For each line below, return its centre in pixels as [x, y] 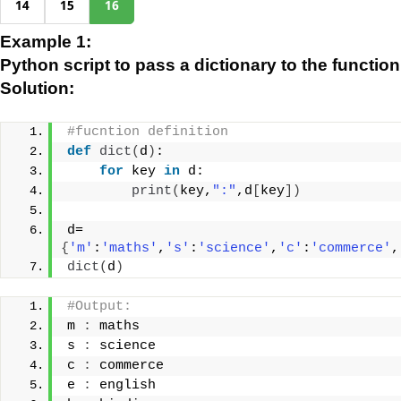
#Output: [99, 307]
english [124, 385]
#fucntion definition [148, 132]
